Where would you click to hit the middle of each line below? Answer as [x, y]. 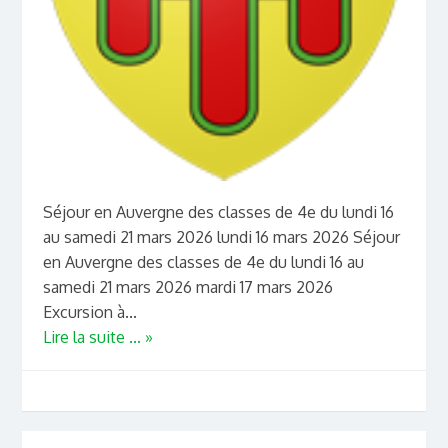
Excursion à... [89, 311]
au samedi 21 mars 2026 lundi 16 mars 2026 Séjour [221, 236]
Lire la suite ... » [97, 336]
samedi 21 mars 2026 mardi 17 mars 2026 [187, 286]
